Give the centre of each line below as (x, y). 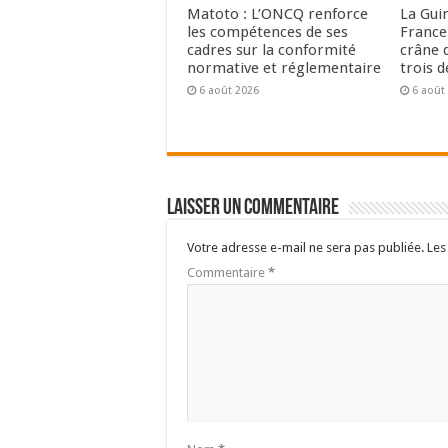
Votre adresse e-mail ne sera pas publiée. (305, 248)
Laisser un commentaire (253, 209)
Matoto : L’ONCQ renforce (277, 14)
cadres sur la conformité (271, 50)
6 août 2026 (229, 91)
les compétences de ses (267, 32)
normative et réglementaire (284, 68)
